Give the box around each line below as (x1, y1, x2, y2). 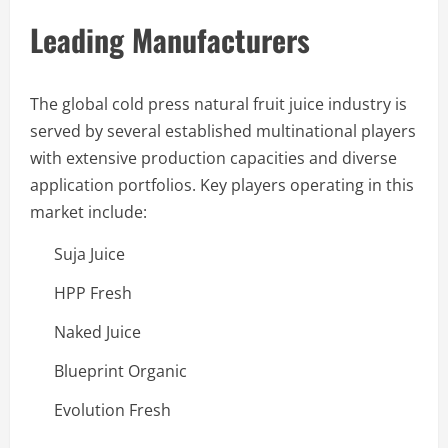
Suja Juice (54, 242, 125, 265)
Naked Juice (54, 320, 141, 343)
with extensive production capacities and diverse (30, 146, 397, 169)
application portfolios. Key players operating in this (30, 173, 414, 196)
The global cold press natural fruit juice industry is (30, 92, 407, 115)
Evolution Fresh (54, 398, 171, 421)
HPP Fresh (54, 281, 132, 304)
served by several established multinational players (30, 119, 416, 142)
